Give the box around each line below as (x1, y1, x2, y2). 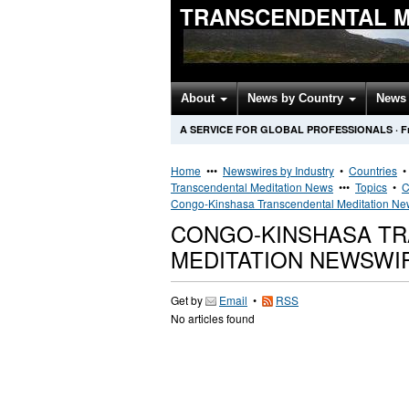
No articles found (171, 310, 255, 326)
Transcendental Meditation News (171, 179, 333, 194)
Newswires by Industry (223, 163, 334, 178)
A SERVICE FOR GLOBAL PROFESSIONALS (180, 122, 393, 136)
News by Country (247, 91, 347, 105)
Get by (171, 292, 205, 308)
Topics (355, 179, 387, 194)
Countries (349, 163, 397, 178)
